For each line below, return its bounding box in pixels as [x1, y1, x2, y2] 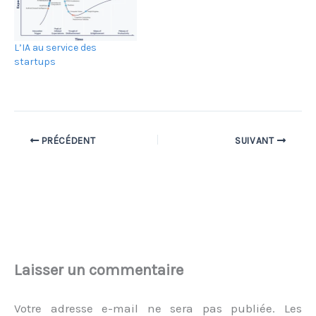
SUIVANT [234, 135, 277, 146]
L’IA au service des [14, 41, 97, 54]
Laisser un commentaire [14, 260, 183, 279]
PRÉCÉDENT [39, 135, 96, 146]
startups [14, 55, 56, 68]
